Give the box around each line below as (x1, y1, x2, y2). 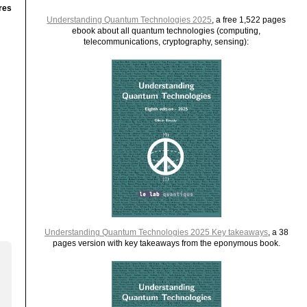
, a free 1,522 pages (212, 15, 286, 24)
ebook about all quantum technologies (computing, (72, 26, 261, 35)
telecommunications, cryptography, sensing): (84, 37, 249, 46)
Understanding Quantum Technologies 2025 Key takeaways (44, 228, 268, 236)
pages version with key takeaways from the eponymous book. (52, 238, 280, 247)
